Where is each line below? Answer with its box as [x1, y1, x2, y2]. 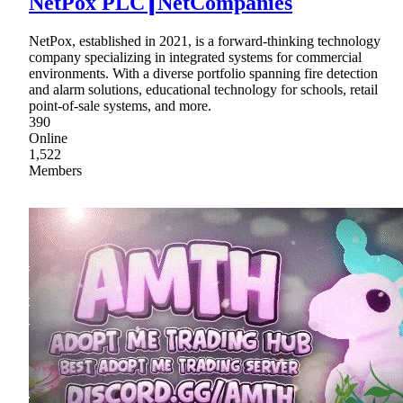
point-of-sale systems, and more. [29, 97, 211, 113]
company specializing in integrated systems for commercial [29, 49, 362, 65]
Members [29, 162, 82, 178]
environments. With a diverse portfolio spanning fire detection [29, 65, 378, 81]
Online [29, 130, 67, 146]
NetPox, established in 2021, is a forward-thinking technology [29, 32, 381, 49]
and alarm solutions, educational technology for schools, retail [29, 81, 378, 97]
